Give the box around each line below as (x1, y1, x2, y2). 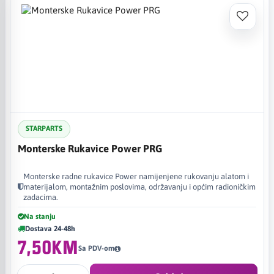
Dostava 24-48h (25, 224, 75, 233)
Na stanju (24, 212, 56, 221)
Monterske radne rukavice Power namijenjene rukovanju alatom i (23, 171, 249, 181)
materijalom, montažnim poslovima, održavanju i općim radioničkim (23, 182, 256, 191)
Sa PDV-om (78, 244, 114, 253)
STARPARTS (26, 124, 62, 133)
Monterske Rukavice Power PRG (18, 142, 162, 155)
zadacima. (23, 192, 58, 202)
